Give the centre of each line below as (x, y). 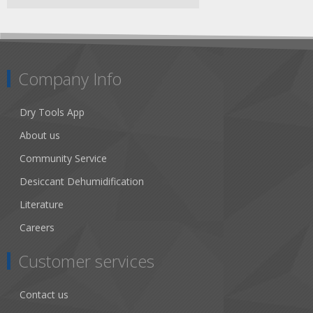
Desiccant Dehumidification (82, 182)
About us (40, 136)
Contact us (44, 295)
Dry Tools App (52, 112)
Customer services (86, 261)
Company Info (70, 79)
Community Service (63, 159)
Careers (37, 228)
